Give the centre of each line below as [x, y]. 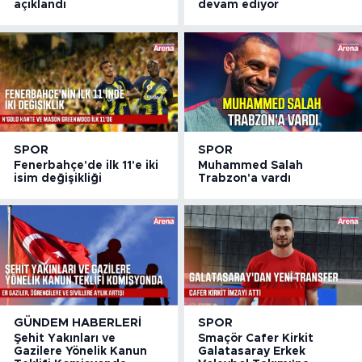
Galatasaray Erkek [252, 352]
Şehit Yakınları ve [65, 339]
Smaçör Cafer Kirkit [256, 339]
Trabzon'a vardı [245, 178]
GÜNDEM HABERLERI [78, 323]
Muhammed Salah [251, 165]
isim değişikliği [58, 178]
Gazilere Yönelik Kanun [80, 352]
